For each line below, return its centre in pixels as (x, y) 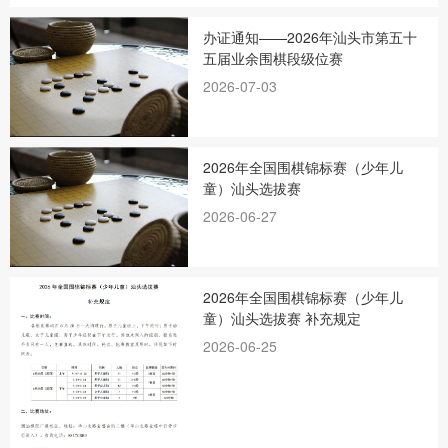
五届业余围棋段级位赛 (273, 57)
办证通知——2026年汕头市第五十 (310, 36)
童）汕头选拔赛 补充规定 (282, 318)
